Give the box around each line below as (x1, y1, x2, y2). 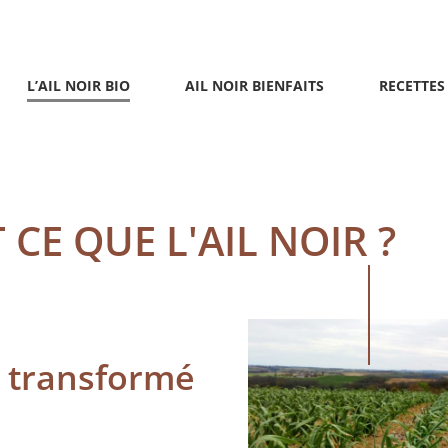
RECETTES (379, 76, 446, 95)
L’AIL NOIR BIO (27, 76, 131, 95)
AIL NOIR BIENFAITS (185, 76, 325, 95)
